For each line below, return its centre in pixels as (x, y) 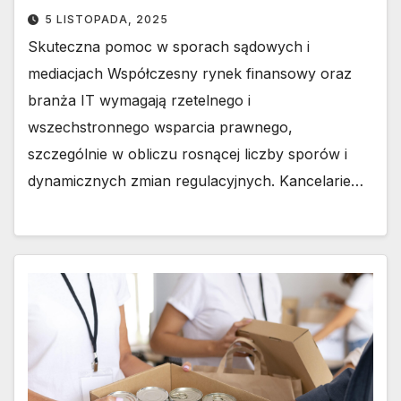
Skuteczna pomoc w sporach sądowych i (169, 47)
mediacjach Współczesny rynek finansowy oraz (190, 74)
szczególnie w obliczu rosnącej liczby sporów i (188, 154)
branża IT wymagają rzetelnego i (139, 101)
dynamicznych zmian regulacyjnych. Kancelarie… (196, 181)
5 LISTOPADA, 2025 (107, 20)
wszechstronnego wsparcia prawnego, (160, 128)
